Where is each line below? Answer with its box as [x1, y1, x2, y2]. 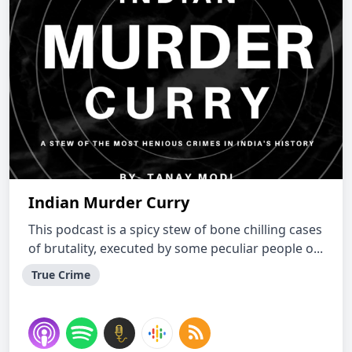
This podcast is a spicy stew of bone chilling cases [28, 221, 322, 238]
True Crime [31, 267, 90, 282]
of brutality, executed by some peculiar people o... [28, 240, 323, 257]
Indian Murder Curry [28, 192, 189, 213]
